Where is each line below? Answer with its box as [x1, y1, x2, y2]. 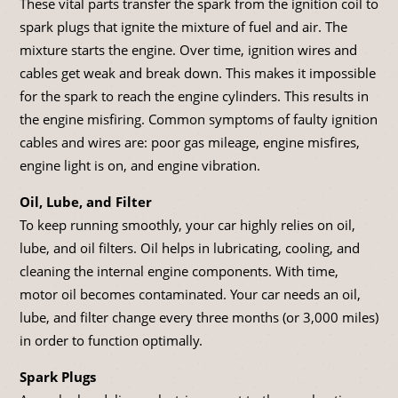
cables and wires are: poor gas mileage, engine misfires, [20, 133, 360, 152]
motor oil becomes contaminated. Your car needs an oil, [20, 285, 361, 304]
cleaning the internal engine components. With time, [20, 262, 338, 281]
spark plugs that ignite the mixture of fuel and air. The [20, 18, 347, 36]
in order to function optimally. [20, 331, 203, 350]
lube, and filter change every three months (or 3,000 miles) [20, 308, 378, 327]
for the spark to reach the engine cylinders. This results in [20, 87, 369, 106]
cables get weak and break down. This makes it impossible [20, 64, 376, 83]
